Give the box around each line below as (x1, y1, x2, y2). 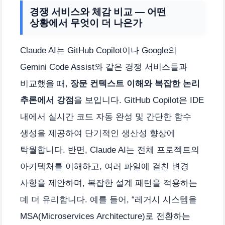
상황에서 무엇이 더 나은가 (30, 17, 142, 28)
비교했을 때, (20, 78, 70, 88)
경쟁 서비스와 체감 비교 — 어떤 (30, 6, 166, 17)
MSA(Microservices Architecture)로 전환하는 (20, 211, 190, 221)
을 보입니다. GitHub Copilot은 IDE (74, 95, 204, 105)
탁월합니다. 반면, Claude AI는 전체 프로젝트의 (20, 145, 199, 155)
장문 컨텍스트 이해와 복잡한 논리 (70, 78, 200, 88)
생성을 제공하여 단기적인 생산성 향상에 (20, 128, 175, 138)
